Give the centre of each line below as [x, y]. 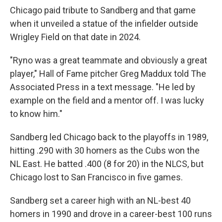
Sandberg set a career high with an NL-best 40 [100, 200]
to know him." [36, 114]
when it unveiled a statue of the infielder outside [104, 24]
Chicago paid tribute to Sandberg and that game [103, 10]
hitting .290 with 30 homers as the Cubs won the [105, 150]
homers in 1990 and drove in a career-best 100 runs [111, 214]
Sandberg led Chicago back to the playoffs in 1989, [109, 137]
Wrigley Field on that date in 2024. [75, 37]
